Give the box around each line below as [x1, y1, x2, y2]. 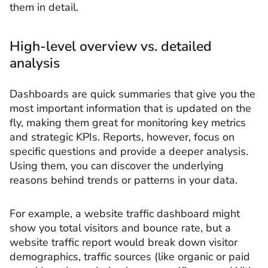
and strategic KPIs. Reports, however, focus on [10, 130, 234, 144]
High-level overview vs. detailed [10, 37, 212, 56]
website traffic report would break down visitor [10, 234, 237, 249]
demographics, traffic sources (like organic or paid [10, 249, 250, 264]
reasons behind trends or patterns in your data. [10, 173, 237, 187]
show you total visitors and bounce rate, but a [10, 220, 231, 235]
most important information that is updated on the [10, 101, 251, 115]
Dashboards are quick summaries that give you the [10, 87, 255, 101]
